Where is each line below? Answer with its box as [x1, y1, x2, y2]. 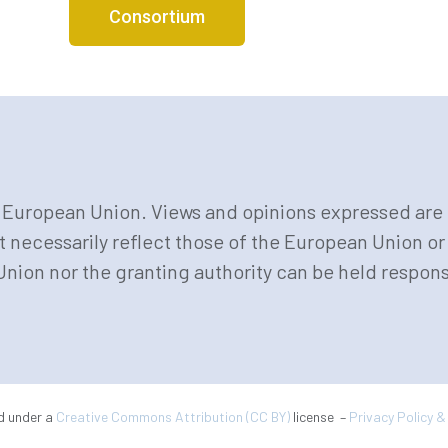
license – [290, 407, 349, 425]
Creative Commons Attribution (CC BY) [56, 407, 290, 425]
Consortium [109, 6, 205, 28]
